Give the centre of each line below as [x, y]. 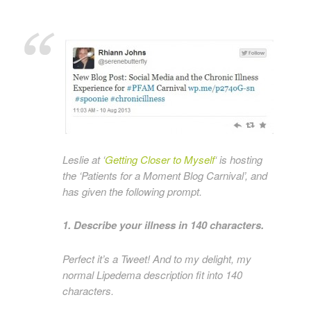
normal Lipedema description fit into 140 [152, 275]
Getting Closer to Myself [160, 159]
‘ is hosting [238, 159]
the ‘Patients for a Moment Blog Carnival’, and [165, 175]
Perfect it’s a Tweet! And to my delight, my [157, 259]
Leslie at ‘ [84, 159]
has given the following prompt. [132, 191]
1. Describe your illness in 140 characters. [163, 225]
